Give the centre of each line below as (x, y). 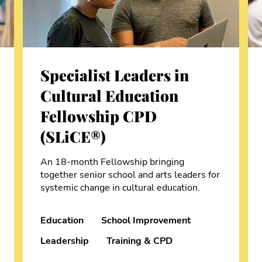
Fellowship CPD (99, 116)
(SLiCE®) (73, 137)
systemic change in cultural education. (120, 188)
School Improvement (146, 220)
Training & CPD (139, 241)
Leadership (65, 241)
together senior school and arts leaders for (130, 175)
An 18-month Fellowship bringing (112, 162)
